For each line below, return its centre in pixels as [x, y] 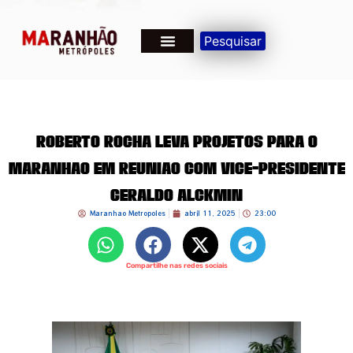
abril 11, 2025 [210, 214]
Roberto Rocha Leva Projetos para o [176, 142]
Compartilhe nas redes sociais [176, 266]
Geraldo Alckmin [176, 195]
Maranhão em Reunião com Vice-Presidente [176, 169]
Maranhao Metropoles [127, 214]
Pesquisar [233, 41]
